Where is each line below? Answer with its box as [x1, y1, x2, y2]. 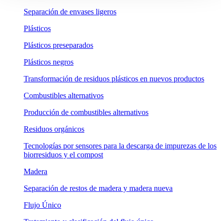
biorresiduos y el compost [24, 150, 103, 159]
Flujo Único [24, 200, 61, 209]
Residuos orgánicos [24, 124, 84, 133]
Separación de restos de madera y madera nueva [24, 184, 173, 192]
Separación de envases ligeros [24, 7, 116, 16]
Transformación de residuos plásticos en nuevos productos [24, 74, 204, 83]
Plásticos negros [24, 57, 74, 66]
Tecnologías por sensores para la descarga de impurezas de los [24, 141, 217, 150]
